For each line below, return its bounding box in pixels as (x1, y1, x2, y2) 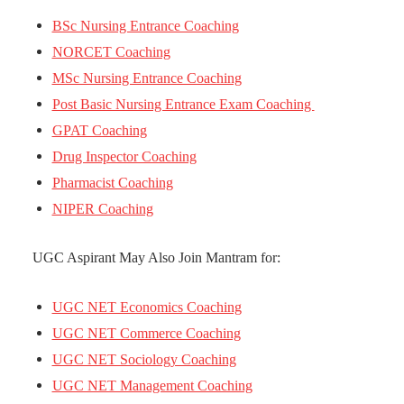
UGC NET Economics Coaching (51, 298, 242, 315)
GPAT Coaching (51, 122, 147, 138)
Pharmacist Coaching (51, 174, 173, 190)
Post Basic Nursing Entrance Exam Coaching (51, 96, 315, 112)
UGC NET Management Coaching (51, 377, 252, 393)
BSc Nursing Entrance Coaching (51, 17, 239, 33)
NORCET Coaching (51, 43, 170, 60)
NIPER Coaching (51, 200, 153, 216)
